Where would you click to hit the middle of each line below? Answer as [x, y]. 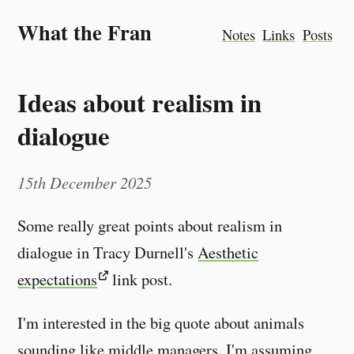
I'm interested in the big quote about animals [161, 322]
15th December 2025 [85, 182]
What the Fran [85, 32]
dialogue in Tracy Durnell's [108, 252]
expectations [58, 279]
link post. [141, 279]
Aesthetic [228, 252]
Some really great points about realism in [150, 226]
